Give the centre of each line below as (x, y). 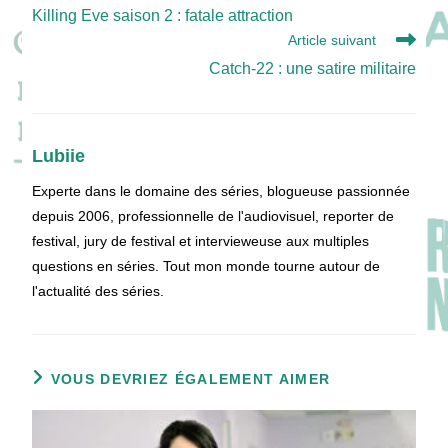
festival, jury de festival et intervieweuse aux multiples (201, 240)
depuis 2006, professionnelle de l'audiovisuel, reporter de (213, 215)
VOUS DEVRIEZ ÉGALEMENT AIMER (190, 378)
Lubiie (59, 155)
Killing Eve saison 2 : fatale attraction (163, 15)
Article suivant (331, 39)
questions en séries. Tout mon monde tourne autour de (206, 265)
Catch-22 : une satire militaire (312, 68)
